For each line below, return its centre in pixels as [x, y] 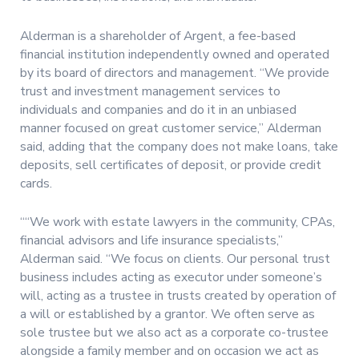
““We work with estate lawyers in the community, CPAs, [177, 222]
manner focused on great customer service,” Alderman [171, 128]
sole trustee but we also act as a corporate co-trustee [174, 332]
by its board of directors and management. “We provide [175, 73]
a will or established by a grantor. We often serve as [167, 314]
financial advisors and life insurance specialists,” [151, 240]
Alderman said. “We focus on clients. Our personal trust [175, 258]
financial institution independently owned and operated [175, 54]
